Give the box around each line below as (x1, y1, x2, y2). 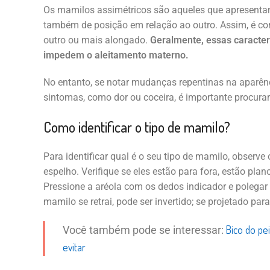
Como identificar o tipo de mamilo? (43, 118, 230, 137)
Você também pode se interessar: (62, 224, 226, 237)
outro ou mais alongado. (43, 34, 150, 46)
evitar (62, 240, 86, 254)
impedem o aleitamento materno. (43, 49, 189, 61)
